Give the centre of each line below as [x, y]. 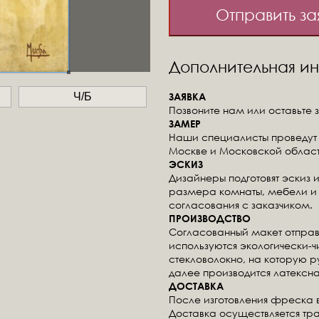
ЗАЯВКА [188, 96]
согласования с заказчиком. [241, 204]
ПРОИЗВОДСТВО [210, 218]
